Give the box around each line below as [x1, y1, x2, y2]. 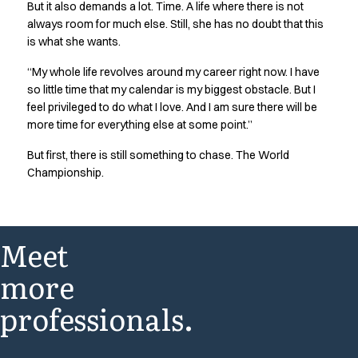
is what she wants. [26, 34, 121, 49]
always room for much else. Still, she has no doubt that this [26, 17, 324, 31]
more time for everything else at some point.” [26, 117, 253, 132]
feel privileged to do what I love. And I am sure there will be [26, 100, 317, 114]
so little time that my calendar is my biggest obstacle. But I [26, 82, 316, 97]
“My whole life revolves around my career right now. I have [26, 65, 320, 79]
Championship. [26, 165, 104, 180]
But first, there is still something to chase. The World [26, 148, 289, 162]
